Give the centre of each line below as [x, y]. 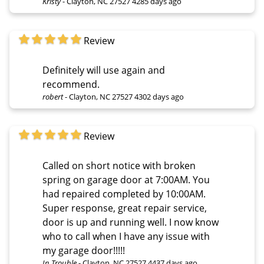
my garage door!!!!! [84, 250]
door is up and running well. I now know [131, 222]
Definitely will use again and [104, 70]
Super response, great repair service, [125, 208]
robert [53, 96]
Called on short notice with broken [119, 165]
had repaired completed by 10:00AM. [124, 194]
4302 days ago [159, 96]
